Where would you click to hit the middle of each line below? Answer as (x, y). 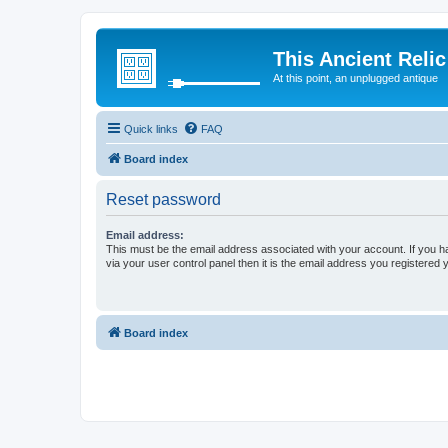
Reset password (163, 199)
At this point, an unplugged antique (355, 78)
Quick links (151, 128)
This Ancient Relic (359, 59)
